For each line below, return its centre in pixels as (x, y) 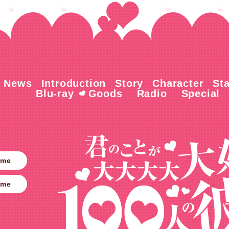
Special (201, 94)
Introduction (74, 83)
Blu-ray (55, 94)
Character (178, 83)
